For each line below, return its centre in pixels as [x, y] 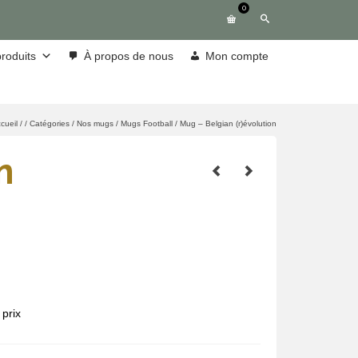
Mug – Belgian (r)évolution [228, 123]
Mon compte [237, 56]
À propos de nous [129, 56]
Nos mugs [95, 123]
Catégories [50, 123]
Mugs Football [147, 123]
